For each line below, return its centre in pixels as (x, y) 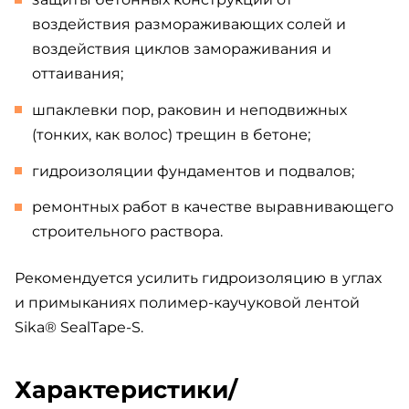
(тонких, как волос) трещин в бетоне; (172, 134)
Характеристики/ (126, 390)
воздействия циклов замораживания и (182, 49)
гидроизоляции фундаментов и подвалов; (194, 171)
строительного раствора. (128, 232)
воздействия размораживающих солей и (189, 24)
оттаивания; (78, 73)
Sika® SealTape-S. (79, 328)
